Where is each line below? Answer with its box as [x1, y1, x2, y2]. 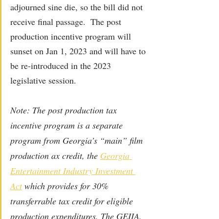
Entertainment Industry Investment [10, 164, 135, 176]
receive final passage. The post [10, 15, 124, 27]
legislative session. [10, 74, 79, 86]
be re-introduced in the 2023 [10, 59, 113, 71]
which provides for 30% [22, 179, 111, 192]
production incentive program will [10, 30, 133, 42]
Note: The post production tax [10, 104, 119, 116]
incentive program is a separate [10, 119, 125, 131]
